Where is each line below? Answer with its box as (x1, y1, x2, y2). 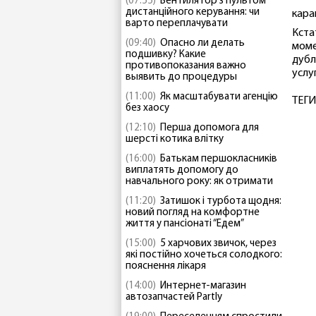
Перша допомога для (160, 123, 259, 133)
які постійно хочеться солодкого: (126, 250, 282, 260)
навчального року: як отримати (126, 176, 273, 187)
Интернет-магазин (160, 281, 246, 291)
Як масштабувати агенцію (160, 92, 278, 102)
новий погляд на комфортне (126, 207, 260, 218)
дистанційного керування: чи (126, 7, 260, 18)
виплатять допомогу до (126, 165, 238, 176)
